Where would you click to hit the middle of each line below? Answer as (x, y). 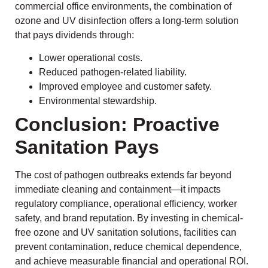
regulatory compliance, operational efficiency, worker (126, 204)
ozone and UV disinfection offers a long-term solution (127, 20)
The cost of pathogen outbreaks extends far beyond (123, 175)
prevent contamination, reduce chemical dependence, (128, 247)
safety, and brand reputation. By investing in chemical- (129, 218)
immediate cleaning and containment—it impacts (118, 190)
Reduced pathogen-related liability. (113, 72)
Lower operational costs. (91, 58)
